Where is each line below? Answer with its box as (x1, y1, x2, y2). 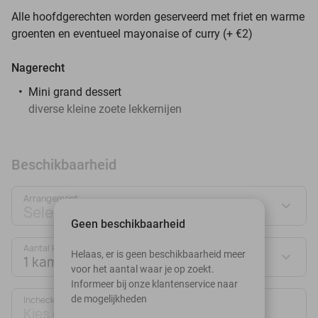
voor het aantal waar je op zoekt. (70, 263, 214, 275)
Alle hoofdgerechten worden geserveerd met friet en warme (11, 9, 305, 23)
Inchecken (23, 293, 65, 306)
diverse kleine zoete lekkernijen (28, 102, 182, 116)
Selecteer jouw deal (23, 202, 160, 222)
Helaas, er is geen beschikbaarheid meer (70, 248, 246, 260)
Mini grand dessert (28, 84, 121, 99)
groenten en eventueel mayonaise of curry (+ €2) (11, 26, 253, 40)
